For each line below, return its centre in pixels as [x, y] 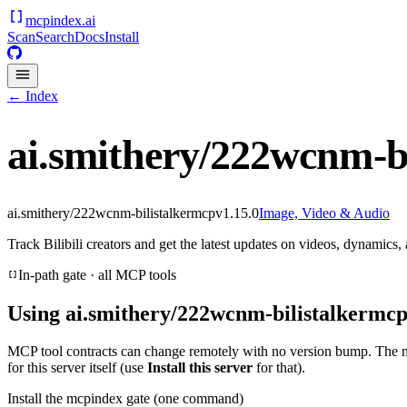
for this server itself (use [77, 368]
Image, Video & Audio [324, 213]
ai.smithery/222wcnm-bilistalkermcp [111, 213]
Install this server [200, 368]
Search [55, 37]
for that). [279, 368]
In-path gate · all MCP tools [97, 274]
